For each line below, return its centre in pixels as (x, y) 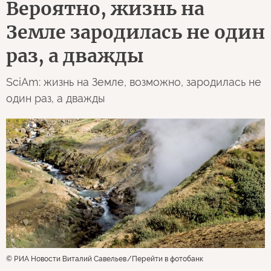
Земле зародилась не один (135, 32)
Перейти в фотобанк (168, 259)
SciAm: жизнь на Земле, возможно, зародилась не (134, 82)
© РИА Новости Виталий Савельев (66, 259)
